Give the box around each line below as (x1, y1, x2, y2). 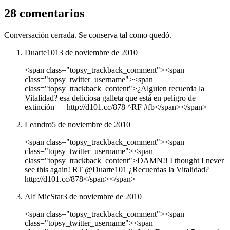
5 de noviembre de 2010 (52, 120, 130, 129)
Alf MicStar (25, 192, 63, 201)
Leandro (25, 120, 52, 129)
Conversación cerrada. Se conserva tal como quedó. (4, 31, 171, 40)
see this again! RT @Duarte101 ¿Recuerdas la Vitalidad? (25, 165, 209, 175)
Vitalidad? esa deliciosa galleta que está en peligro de (25, 93, 196, 103)
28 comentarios (4, 7, 84, 21)
